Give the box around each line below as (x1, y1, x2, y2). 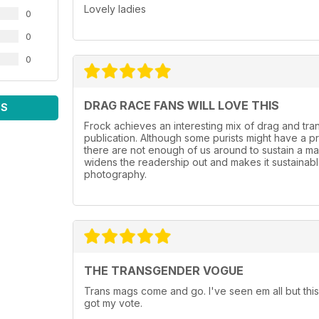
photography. (84, 168, 147, 181)
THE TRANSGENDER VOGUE (84, 263, 244, 278)
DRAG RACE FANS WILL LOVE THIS (84, 98, 279, 113)
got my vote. (84, 297, 142, 310)
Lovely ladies (84, 3, 146, 16)
